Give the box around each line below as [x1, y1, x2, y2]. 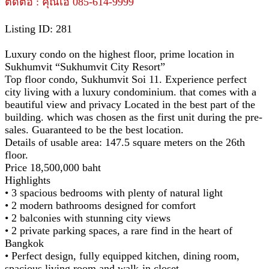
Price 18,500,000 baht [5, 161, 101, 174]
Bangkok [5, 237, 44, 249]
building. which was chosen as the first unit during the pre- [5, 110, 262, 123]
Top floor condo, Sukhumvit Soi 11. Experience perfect [5, 73, 247, 85]
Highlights [5, 174, 50, 186]
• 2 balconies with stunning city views [5, 211, 171, 224]
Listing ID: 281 [5, 22, 72, 35]
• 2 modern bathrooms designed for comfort [5, 199, 196, 211]
